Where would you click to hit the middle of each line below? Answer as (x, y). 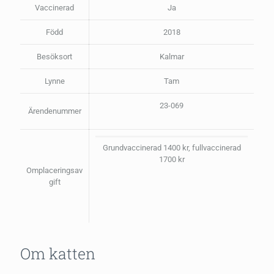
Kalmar (172, 57)
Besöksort (54, 57)
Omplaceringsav (54, 171)
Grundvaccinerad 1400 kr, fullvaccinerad (172, 148)
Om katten (58, 254)
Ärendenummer (54, 111)
